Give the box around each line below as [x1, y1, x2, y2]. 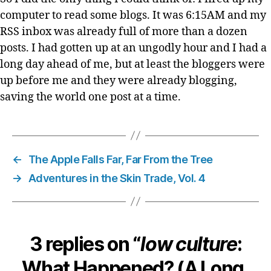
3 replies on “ [29, 232, 141, 256]
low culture [140, 232, 237, 256]
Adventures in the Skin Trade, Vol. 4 [28, 171, 206, 184]
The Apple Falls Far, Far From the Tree [28, 152, 213, 166]
